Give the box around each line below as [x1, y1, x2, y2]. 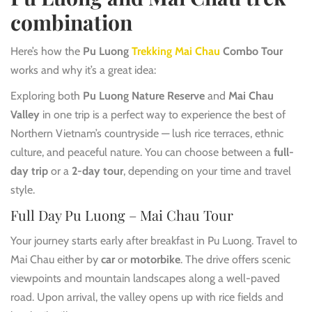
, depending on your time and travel [123, 164, 291, 178]
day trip [10, 164, 48, 178]
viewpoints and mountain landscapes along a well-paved [10, 271, 280, 285]
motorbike [130, 252, 180, 266]
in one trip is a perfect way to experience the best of [40, 107, 286, 121]
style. [10, 182, 35, 196]
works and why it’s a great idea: [10, 63, 156, 77]
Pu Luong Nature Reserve [83, 88, 205, 102]
